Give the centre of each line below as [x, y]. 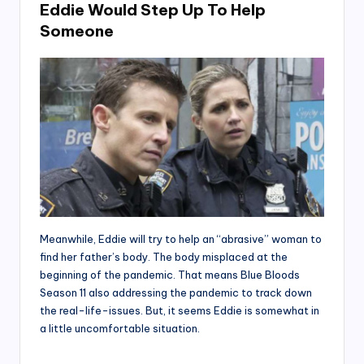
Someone [77, 30]
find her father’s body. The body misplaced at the [164, 257]
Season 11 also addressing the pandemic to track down [176, 293]
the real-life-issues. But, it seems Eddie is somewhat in [180, 311]
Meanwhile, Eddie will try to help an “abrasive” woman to [181, 239]
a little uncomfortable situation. [120, 329]
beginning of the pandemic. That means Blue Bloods [170, 275]
